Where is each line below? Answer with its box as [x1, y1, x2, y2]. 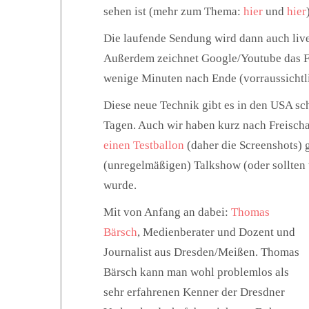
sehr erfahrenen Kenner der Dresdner [103, 285, 285, 299]
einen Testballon [103, 138, 184, 152]
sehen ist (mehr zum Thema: [103, 4, 243, 18]
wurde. [103, 178, 137, 192]
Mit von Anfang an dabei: [103, 205, 231, 219]
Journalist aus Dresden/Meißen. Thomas [103, 245, 299, 259]
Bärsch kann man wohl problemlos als [103, 265, 289, 279]
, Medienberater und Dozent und [137, 225, 295, 239]
